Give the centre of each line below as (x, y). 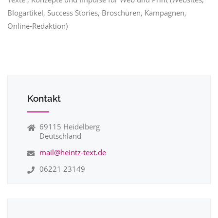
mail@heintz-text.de (73, 152)
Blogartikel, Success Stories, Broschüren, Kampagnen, (97, 13)
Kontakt (44, 98)
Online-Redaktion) (37, 26)
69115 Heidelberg (70, 127)
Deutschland (60, 136)
